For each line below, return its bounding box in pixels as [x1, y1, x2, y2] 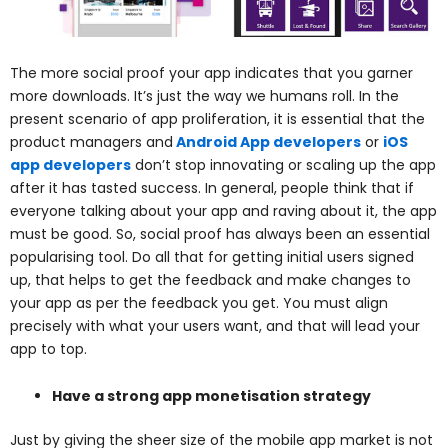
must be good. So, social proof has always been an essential [10, 223, 430, 244]
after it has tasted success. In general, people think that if [10, 177, 414, 198]
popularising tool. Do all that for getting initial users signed [10, 246, 414, 267]
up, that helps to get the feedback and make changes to [10, 269, 411, 290]
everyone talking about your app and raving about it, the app [10, 200, 437, 221]
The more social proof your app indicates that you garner [10, 62, 413, 83]
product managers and [10, 131, 173, 152]
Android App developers [173, 131, 361, 152]
